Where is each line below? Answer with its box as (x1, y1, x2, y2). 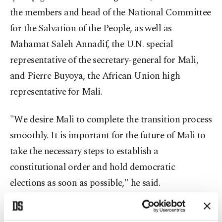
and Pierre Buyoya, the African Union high (10, 69, 180, 84)
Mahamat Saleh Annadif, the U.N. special (10, 37, 173, 52)
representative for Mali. (10, 85, 103, 100)
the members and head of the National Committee (10, 5, 211, 20)
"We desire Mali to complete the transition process (10, 112, 212, 127)
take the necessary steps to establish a (10, 144, 159, 159)
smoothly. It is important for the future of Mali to (10, 128, 206, 143)
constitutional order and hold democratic (10, 160, 175, 175)
